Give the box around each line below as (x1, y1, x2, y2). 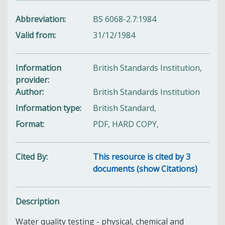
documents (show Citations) (93, 163, 198, 174)
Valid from (16, 29, 54, 41)
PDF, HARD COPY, (93, 118, 159, 130)
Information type (16, 102, 80, 114)
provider (16, 74, 48, 85)
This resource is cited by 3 (93, 151, 191, 162)
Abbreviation (16, 13, 64, 25)
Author (16, 86, 42, 97)
